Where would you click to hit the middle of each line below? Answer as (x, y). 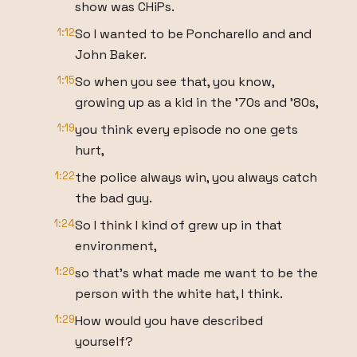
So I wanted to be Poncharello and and (193, 34)
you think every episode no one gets (186, 129)
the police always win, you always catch (196, 177)
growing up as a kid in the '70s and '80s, (197, 102)
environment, (116, 246)
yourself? (104, 341)
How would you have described (169, 321)
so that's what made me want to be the (196, 273)
